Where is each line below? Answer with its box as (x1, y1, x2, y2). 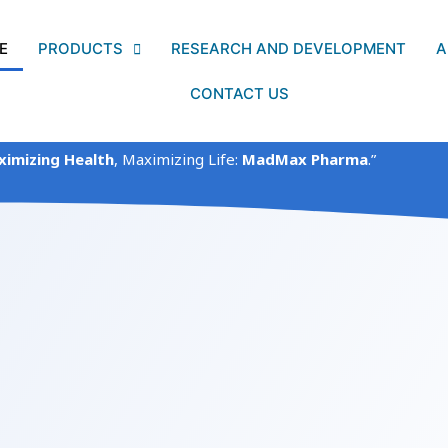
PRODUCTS (38, 39, 123, 58)
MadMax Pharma (242, 149, 369, 169)
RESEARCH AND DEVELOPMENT (171, 39, 406, 58)
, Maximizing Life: (114, 149, 243, 169)
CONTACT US (189, 84, 289, 103)
